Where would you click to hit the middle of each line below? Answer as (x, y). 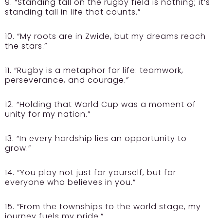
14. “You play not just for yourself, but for (91, 173)
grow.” (18, 148)
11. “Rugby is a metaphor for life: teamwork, (94, 70)
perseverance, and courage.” (67, 80)
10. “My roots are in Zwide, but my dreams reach (105, 36)
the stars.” (26, 46)
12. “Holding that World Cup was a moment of (100, 104)
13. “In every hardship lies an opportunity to (96, 138)
